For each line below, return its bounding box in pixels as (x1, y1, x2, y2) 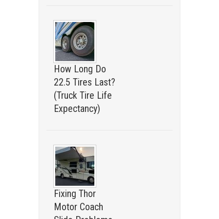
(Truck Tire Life (54, 89, 112, 101)
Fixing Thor (54, 188, 96, 199)
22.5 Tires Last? (54, 76, 115, 88)
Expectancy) (54, 103, 100, 114)
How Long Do (54, 63, 106, 75)
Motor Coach (54, 201, 103, 213)
